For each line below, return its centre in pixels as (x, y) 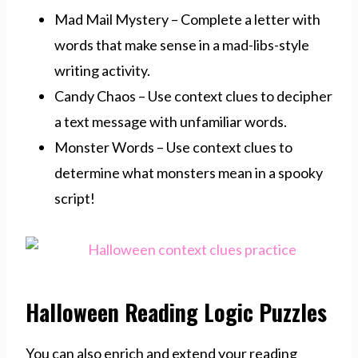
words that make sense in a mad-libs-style (182, 44)
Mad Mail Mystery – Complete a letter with (187, 19)
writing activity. (102, 70)
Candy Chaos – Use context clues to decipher (193, 95)
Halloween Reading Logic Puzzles (176, 312)
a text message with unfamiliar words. (171, 121)
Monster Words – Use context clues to (173, 147)
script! (75, 198)
